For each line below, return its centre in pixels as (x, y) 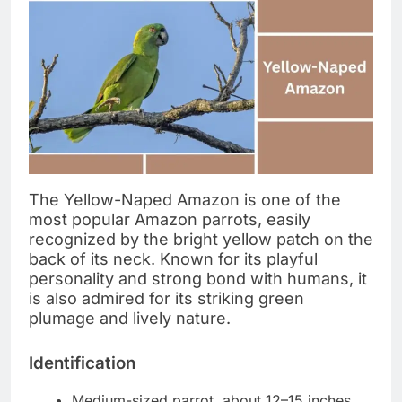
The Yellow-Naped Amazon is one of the (185, 199)
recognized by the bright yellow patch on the (201, 239)
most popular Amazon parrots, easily (170, 219)
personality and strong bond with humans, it (198, 278)
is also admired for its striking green (166, 298)
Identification (82, 363)
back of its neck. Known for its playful (173, 258)
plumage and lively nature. (130, 318)
